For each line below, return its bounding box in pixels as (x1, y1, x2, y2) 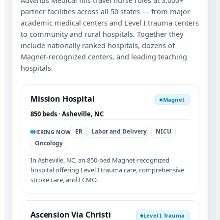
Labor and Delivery (91, 127, 147, 136)
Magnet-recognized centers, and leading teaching (21, 52, 187, 62)
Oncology (35, 139, 63, 148)
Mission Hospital (30, 93, 95, 105)
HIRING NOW (34, 128, 71, 136)
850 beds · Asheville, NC (30, 110, 104, 119)
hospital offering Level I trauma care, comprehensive (30, 165, 184, 175)
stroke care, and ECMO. (30, 175, 98, 185)
